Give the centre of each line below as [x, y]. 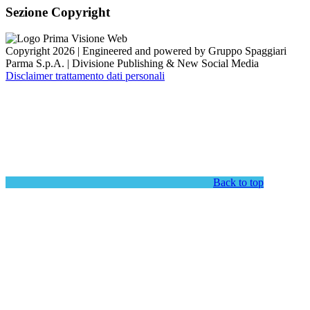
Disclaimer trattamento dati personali [85, 76]
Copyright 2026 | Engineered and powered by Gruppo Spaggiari [146, 51]
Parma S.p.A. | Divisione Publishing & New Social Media [132, 64]
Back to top [238, 183]
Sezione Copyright [58, 12]
